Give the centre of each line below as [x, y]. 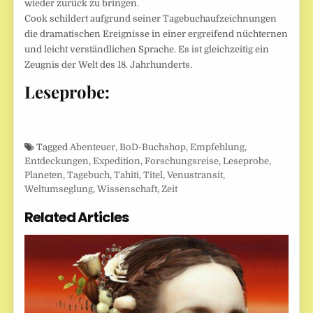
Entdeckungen [57, 161]
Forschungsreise [182, 161]
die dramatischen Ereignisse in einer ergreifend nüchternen [156, 34]
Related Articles [77, 218]
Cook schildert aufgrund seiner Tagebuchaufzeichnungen [151, 19]
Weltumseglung [59, 189]
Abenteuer [93, 147]
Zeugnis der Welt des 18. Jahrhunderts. [109, 65]
